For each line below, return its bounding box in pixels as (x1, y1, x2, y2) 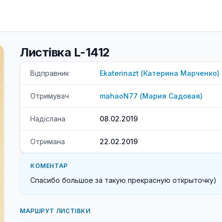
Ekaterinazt (100, 69, 139, 77)
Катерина (143, 69, 178, 77)
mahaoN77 (100, 92, 138, 100)
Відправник (30, 69, 69, 77)
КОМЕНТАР (30, 162, 68, 169)
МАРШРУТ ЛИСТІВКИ (20, 207, 91, 215)
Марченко (180, 69, 217, 77)
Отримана (30, 137, 65, 146)
